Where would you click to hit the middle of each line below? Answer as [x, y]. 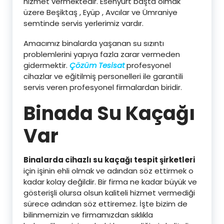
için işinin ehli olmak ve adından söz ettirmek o [108, 171]
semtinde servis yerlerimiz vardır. [83, 23]
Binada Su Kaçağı [109, 113]
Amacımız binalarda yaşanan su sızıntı [94, 43]
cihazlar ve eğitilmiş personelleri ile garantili [103, 76]
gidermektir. [46, 65]
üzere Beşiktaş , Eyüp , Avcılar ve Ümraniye [100, 12]
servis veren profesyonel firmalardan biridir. [103, 87]
